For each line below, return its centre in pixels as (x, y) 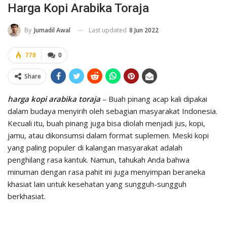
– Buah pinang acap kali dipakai (154, 99)
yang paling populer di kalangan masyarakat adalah (95, 148)
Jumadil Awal (52, 30)
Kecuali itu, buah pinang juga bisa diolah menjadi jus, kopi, (106, 123)
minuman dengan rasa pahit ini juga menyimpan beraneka (106, 172)
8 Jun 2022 (144, 30)
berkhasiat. (27, 196)
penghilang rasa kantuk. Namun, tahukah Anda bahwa (99, 160)
